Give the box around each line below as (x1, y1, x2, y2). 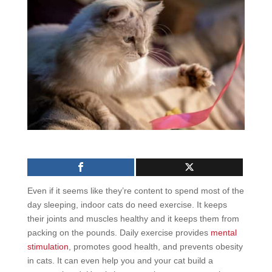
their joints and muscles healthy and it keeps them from (27, 213, 239, 223)
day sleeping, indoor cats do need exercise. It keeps (27, 199, 227, 209)
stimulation (27, 241, 69, 251)
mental (210, 227, 237, 237)
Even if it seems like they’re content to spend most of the (27, 185, 244, 195)
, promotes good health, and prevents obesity (68, 241, 243, 251)
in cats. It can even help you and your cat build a (27, 255, 213, 265)
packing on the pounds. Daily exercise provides (27, 227, 211, 237)
